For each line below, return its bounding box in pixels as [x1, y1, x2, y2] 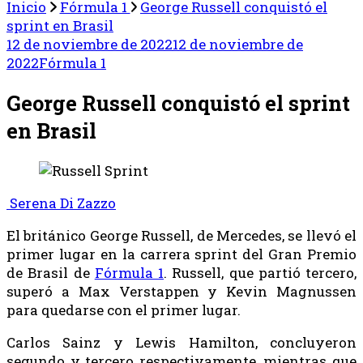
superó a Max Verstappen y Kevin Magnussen [6, 282, 357, 301]
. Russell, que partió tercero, [164, 263, 357, 283]
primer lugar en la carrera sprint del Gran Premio [6, 245, 357, 264]
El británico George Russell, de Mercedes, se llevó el [6, 226, 357, 246]
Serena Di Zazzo [6, 194, 116, 213]
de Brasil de [6, 263, 95, 283]
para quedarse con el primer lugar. [6, 301, 241, 320]
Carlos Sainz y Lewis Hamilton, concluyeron [6, 333, 357, 352]
